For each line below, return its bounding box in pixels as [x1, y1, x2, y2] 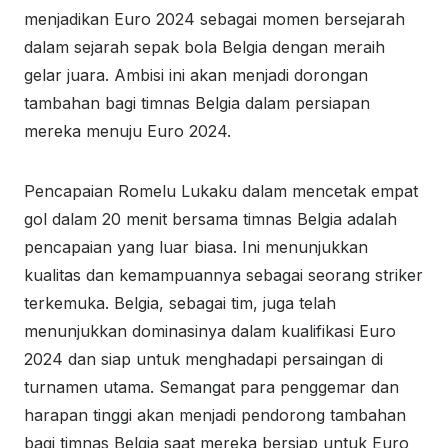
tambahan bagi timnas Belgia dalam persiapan [24, 93, 370, 113]
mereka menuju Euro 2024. [24, 121, 231, 141]
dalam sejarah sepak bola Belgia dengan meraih [24, 37, 385, 57]
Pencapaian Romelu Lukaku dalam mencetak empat [24, 181, 418, 201]
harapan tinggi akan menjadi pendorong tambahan [24, 405, 406, 425]
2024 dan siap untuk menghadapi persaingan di [24, 349, 383, 369]
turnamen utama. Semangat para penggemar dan [24, 377, 399, 397]
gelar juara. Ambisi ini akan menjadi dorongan [24, 65, 368, 85]
